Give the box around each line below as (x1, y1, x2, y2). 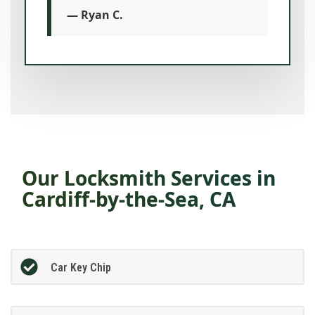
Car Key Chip (50, 261, 111, 275)
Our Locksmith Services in (22, 165, 276, 192)
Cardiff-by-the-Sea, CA (22, 186, 236, 213)
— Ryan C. (67, 7, 123, 23)
